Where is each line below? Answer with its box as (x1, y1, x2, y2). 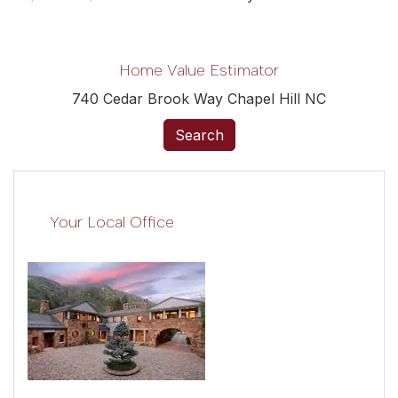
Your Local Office (50, 211, 174, 232)
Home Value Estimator (119, 60, 279, 80)
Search (174, 126, 224, 144)
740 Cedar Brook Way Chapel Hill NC (72, 90, 326, 107)
